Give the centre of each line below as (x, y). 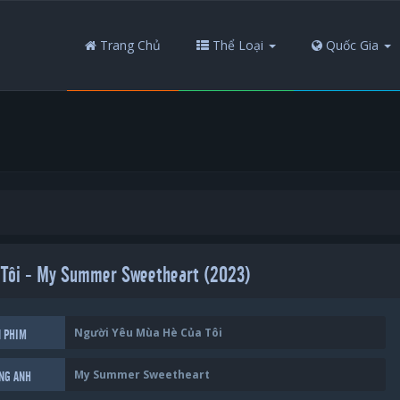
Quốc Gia (350, 45)
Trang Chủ (129, 45)
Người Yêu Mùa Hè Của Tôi (149, 333)
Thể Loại (236, 45)
